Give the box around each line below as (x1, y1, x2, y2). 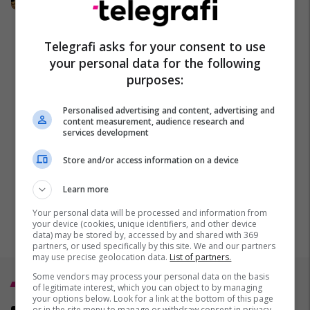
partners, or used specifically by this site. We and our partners (33, 239, 276, 252)
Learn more (63, 183, 109, 195)
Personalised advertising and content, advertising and (63, 104, 275, 116)
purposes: (127, 71, 183, 88)
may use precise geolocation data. (33, 250, 170, 263)
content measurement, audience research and (63, 115, 245, 127)
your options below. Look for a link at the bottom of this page (33, 292, 274, 304)
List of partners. (170, 250, 232, 263)
